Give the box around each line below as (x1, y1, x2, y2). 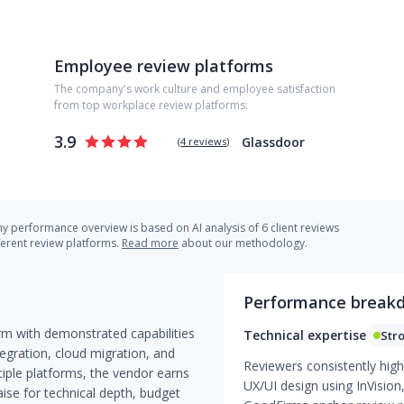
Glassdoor (242, 133, 306, 151)
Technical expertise (243, 326, 366, 344)
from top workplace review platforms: (54, 97, 248, 113)
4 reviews (180, 134, 227, 148)
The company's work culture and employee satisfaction (54, 81, 335, 96)
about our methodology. (179, 235, 308, 251)
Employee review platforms (54, 55, 273, 77)
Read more (122, 235, 179, 251)
